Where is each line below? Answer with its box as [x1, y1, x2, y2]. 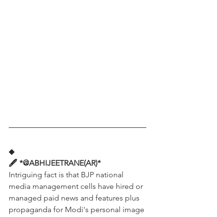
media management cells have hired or [9, 181, 145, 191]
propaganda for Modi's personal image [9, 204, 146, 214]
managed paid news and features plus [9, 193, 141, 202]
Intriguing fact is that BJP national [9, 170, 125, 179]
